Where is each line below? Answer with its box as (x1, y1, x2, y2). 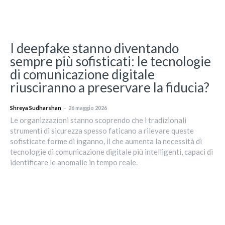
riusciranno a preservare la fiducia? (10, 79, 209, 95)
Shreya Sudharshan (10, 104, 61, 111)
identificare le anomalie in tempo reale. (10, 157, 138, 167)
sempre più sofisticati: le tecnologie (10, 53, 211, 69)
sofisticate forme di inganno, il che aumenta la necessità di (10, 136, 202, 146)
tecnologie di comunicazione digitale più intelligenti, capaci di (10, 147, 213, 156)
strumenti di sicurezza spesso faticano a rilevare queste (10, 126, 194, 135)
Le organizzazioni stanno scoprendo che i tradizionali (10, 115, 186, 125)
